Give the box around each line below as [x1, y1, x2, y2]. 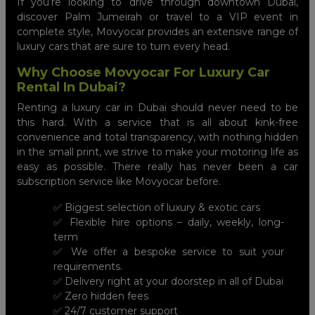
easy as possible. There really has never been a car [17, 160, 298, 173]
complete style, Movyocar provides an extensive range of [17, 25, 298, 38]
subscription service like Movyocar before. [17, 174, 221, 188]
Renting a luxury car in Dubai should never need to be [17, 101, 298, 114]
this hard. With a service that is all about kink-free [17, 115, 298, 129]
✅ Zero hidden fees [53, 289, 148, 302]
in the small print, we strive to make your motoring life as [17, 145, 298, 158]
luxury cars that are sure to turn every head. [17, 39, 230, 53]
